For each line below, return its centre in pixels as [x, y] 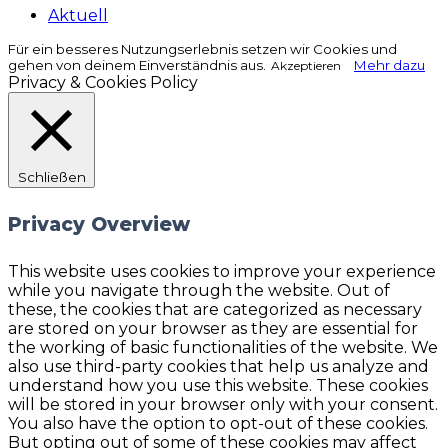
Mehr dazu [389, 65]
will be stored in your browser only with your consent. [223, 404]
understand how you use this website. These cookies [218, 385]
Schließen [51, 177]
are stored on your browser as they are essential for [213, 328]
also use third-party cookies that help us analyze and [218, 366]
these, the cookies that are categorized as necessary [215, 309]
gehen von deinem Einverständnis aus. [137, 65]
